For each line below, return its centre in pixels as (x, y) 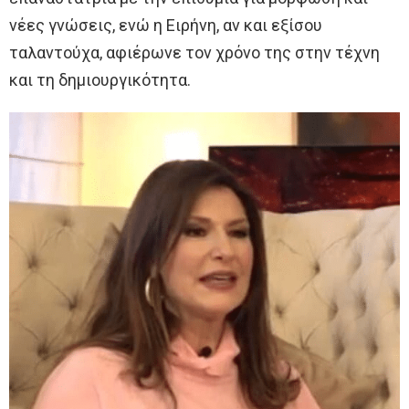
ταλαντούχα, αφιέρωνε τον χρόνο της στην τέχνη (194, 53)
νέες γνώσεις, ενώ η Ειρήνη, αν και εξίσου (166, 26)
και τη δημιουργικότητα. (100, 80)
